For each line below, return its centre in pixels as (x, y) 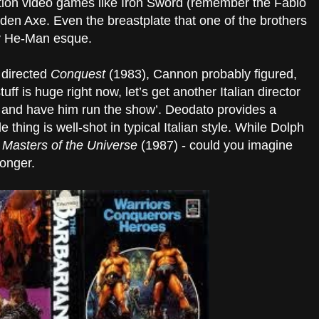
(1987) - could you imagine (215, 145)
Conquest (78, 74)
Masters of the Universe (70, 145)
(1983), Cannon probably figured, (201, 74)
